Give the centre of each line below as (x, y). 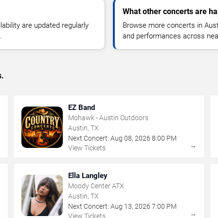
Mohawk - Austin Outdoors (109, 118)
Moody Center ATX (96, 186)
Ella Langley (88, 175)
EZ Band (82, 107)
